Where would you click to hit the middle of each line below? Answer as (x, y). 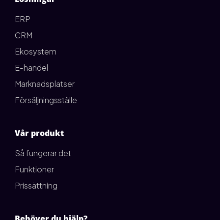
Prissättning (36, 185)
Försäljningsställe (46, 100)
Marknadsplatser (45, 83)
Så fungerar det (43, 153)
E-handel (31, 67)
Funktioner (34, 169)
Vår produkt (39, 133)
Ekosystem (36, 51)
